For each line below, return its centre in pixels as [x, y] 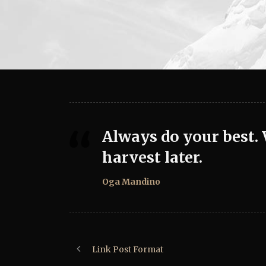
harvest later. [152, 158]
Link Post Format [128, 250]
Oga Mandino [131, 182]
